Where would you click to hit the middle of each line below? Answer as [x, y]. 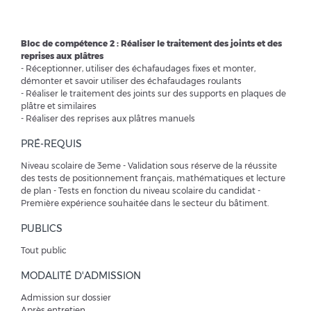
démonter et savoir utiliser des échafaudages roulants [131, 81]
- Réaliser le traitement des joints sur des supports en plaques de [153, 94]
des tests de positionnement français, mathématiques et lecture [153, 178]
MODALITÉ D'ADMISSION [81, 276]
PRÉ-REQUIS [51, 144]
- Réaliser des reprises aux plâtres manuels [108, 119]
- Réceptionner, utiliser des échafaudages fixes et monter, [138, 69]
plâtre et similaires [59, 106]
